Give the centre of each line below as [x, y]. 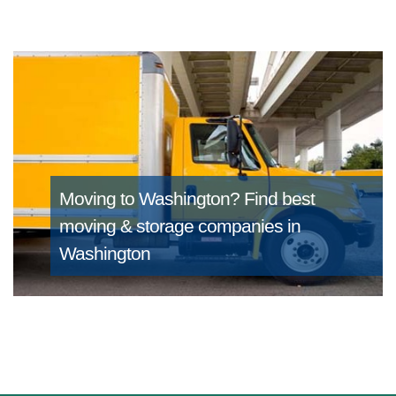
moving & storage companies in [179, 226]
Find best [279, 199]
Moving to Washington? [151, 199]
